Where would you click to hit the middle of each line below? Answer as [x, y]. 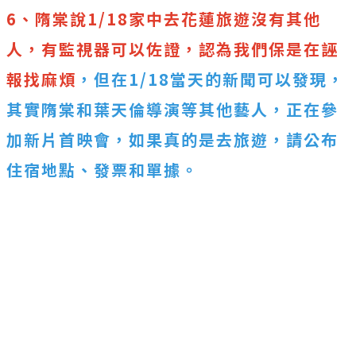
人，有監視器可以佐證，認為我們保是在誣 [172, 49]
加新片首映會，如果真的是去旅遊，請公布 [172, 140]
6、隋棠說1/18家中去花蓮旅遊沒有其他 [164, 19]
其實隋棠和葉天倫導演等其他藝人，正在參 [172, 110]
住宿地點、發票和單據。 [103, 170]
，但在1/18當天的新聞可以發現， [211, 79]
